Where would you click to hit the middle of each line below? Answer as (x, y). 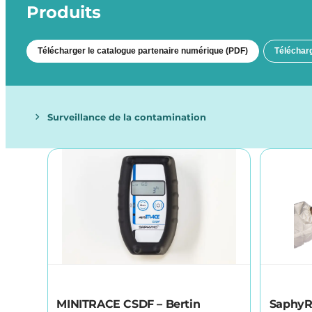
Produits (64, 13)
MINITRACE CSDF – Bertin (128, 304)
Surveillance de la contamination (127, 117)
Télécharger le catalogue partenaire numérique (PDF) (142, 51)
